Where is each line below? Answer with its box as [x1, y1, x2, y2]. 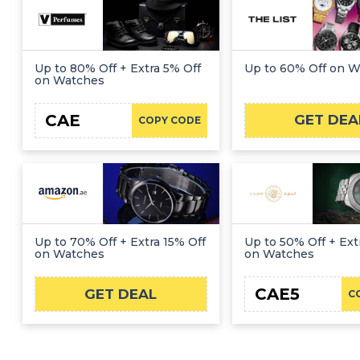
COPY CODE [137, 113, 201, 126]
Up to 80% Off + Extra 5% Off [35, 60, 201, 76]
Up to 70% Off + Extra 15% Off [35, 235, 206, 250]
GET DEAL [84, 285, 157, 302]
